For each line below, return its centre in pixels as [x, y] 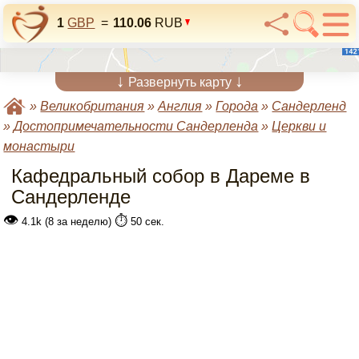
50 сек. [146, 222]
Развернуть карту [179, 82]
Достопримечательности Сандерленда [136, 126]
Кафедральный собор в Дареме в [161, 176]
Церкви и [299, 126]
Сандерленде [71, 197]
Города [237, 106]
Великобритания [93, 106]
